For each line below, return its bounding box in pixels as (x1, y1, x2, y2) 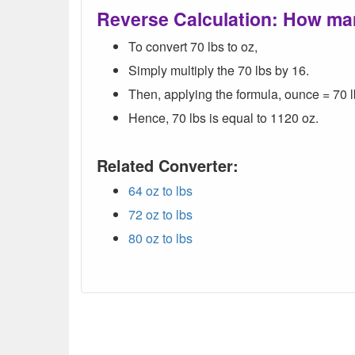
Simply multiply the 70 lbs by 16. (128, 61, 309, 79)
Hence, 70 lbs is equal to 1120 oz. (128, 109, 319, 127)
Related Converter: (97, 154, 239, 177)
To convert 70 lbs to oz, (128, 37, 258, 55)
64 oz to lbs (128, 181, 193, 200)
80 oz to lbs (128, 229, 193, 247)
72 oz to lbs (128, 205, 193, 223)
